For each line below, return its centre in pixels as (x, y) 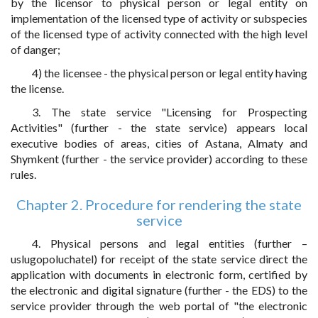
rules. (23, 174)
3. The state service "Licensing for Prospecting (170, 112)
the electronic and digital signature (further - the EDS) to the (159, 290)
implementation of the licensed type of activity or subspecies (159, 18)
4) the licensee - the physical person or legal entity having (170, 73)
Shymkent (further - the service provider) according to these (159, 159)
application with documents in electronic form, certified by (159, 274)
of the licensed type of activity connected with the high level (159, 34)
